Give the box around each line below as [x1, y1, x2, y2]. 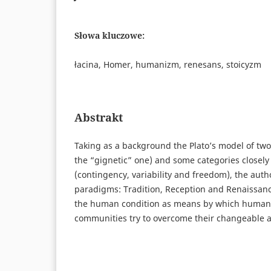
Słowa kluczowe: [74, 29, 145, 41]
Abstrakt [74, 109, 123, 125]
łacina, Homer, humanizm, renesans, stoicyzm [74, 58, 261, 70]
